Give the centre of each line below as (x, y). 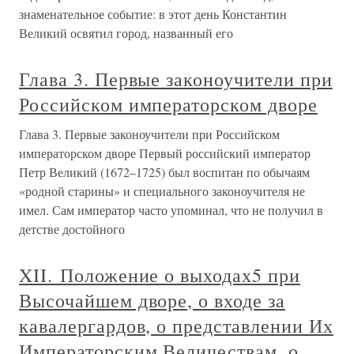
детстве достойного (72, 229)
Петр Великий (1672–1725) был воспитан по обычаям (164, 172)
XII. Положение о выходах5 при (160, 275)
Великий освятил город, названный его (126, 33)
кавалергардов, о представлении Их (176, 326)
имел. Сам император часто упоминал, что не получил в (171, 210)
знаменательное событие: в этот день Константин (153, 14)
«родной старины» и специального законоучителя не (162, 191)
